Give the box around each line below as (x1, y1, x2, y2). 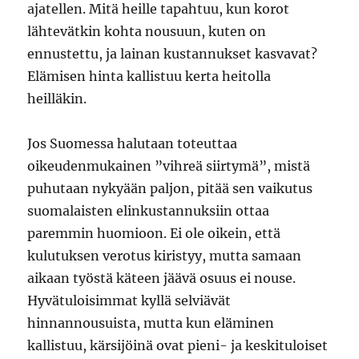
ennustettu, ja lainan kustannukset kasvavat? (27, 46, 318, 62)
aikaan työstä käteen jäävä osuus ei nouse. (27, 270, 296, 286)
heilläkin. (27, 91, 87, 107)
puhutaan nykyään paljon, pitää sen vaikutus (27, 180, 313, 196)
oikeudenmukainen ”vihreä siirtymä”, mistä (27, 158, 311, 174)
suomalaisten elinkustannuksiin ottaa (27, 203, 270, 219)
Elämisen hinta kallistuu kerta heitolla (27, 68, 272, 84)
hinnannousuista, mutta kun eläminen (27, 315, 275, 331)
